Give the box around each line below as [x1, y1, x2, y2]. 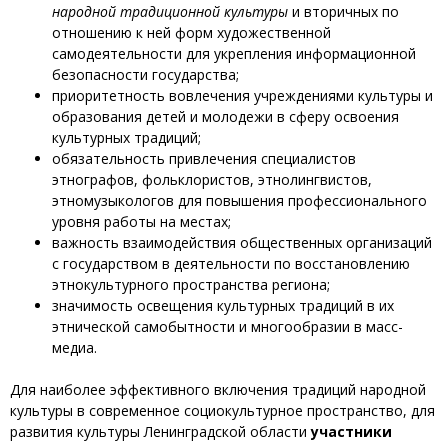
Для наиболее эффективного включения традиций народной [10, 380, 426, 400]
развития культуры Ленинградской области [10, 422, 311, 442]
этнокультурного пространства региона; [52, 275, 330, 295]
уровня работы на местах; [52, 212, 231, 232]
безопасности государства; [52, 65, 239, 85]
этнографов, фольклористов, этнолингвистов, [52, 170, 372, 190]
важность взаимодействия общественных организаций [52, 233, 432, 253]
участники [311, 422, 392, 442]
